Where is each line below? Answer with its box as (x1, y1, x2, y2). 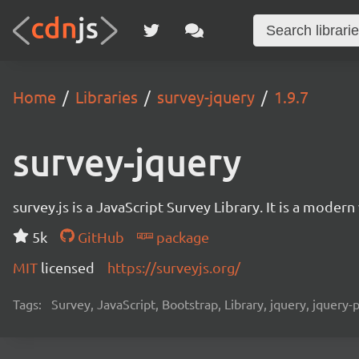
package (152, 228, 209, 245)
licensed (41, 259, 95, 276)
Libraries (75, 87, 138, 107)
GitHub (74, 228, 124, 245)
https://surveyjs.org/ (107, 259, 240, 276)
